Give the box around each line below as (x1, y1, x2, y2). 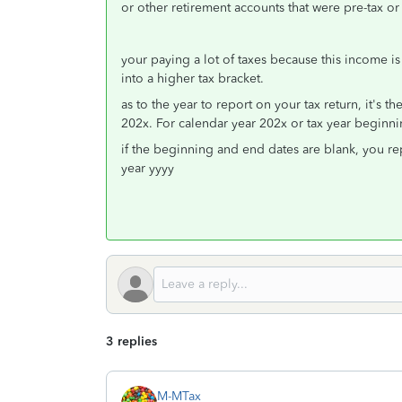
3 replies (106, 334, 157, 349)
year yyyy (121, 161, 174, 176)
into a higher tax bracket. (121, 71, 267, 86)
